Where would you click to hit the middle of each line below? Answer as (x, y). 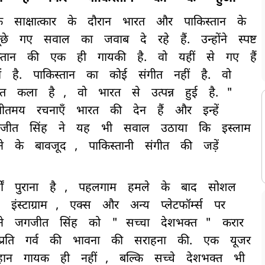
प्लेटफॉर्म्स (182, 206)
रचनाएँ (51, 112)
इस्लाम (236, 129)
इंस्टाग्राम (29, 206)
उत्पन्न (163, 94)
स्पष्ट (248, 41)
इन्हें (211, 112)
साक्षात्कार (35, 23)
